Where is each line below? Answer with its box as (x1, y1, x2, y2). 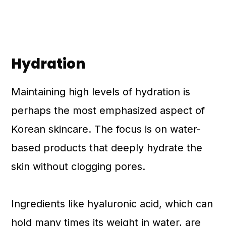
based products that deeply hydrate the (11, 142, 203, 154)
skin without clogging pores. (11, 160, 146, 173)
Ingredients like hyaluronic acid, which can (11, 198, 213, 210)
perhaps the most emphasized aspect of (11, 104, 205, 117)
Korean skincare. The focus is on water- (11, 123, 201, 135)
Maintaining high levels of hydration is (11, 86, 191, 98)
